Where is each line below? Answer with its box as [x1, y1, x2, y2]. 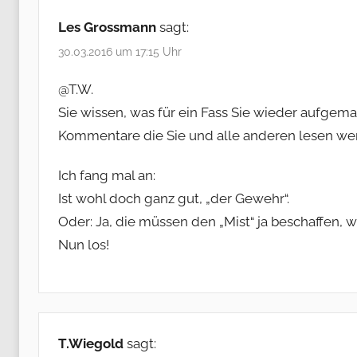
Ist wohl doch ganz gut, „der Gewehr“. [58, 190, 289, 206]
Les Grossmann [58, 18, 156, 35]
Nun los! [58, 236, 109, 253]
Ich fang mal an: [58, 167, 155, 183]
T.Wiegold [58, 335, 124, 352]
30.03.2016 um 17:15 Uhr [58, 45, 182, 59]
